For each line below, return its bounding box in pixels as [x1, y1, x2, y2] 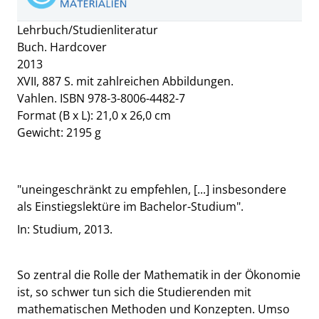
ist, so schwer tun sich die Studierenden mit [17, 284, 251, 300]
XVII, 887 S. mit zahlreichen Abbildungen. [17, 73, 234, 90]
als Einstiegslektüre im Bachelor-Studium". [17, 199, 244, 215]
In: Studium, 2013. [17, 221, 113, 238]
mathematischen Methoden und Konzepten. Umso [17, 301, 290, 318]
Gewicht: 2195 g [17, 125, 101, 141]
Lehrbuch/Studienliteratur [17, 22, 158, 38]
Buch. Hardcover [17, 39, 107, 56]
